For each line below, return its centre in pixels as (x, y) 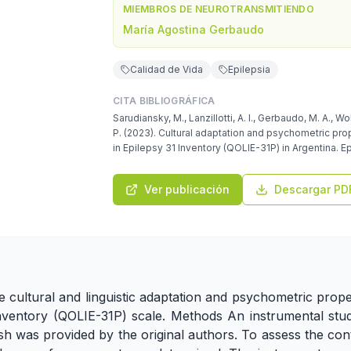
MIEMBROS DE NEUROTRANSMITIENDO (219, 9)
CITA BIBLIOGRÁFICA (164, 101)
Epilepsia (249, 69)
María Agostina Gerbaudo (194, 29)
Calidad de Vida (166, 69)
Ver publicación (187, 189)
